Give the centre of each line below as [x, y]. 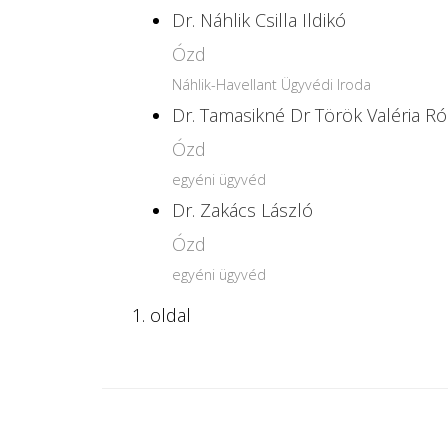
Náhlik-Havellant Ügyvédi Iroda [271, 84]
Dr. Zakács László [242, 210]
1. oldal [161, 315]
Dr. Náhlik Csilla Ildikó [259, 20]
